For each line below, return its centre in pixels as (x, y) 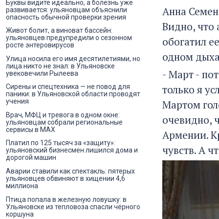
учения (17, 101)
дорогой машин (31, 158)
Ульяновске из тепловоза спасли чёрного (73, 207)
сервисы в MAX (31, 129)
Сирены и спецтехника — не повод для (68, 87)
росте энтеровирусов (40, 45)
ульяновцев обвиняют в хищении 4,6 (66, 179)
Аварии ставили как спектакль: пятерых (70, 171)
